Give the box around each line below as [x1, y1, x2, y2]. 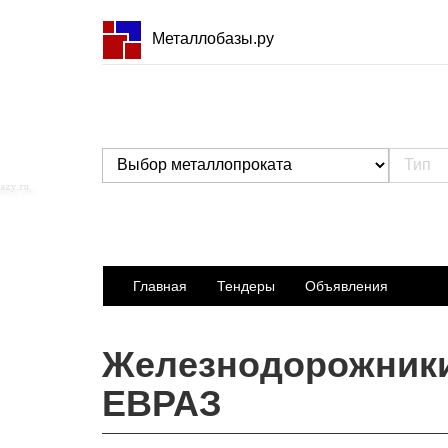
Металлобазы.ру [152, 29, 274, 47]
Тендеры [217, 278, 275, 294]
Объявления [305, 278, 388, 294]
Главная [133, 278, 187, 294]
